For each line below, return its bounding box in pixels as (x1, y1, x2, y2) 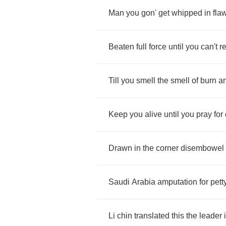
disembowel (181, 144, 224, 152)
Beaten (108, 42, 134, 51)
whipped (172, 9, 202, 17)
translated (134, 211, 169, 220)
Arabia (132, 178, 155, 186)
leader (199, 211, 222, 220)
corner (156, 144, 179, 152)
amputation (157, 178, 197, 186)
